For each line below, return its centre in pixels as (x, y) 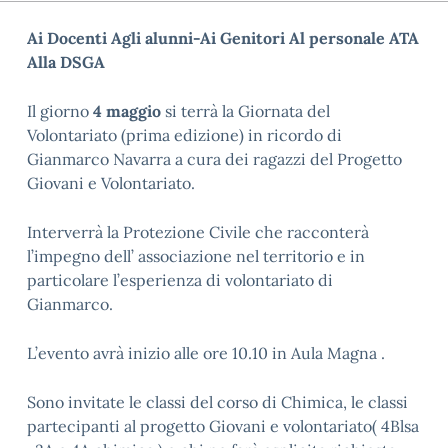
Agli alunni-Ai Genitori (200, 38)
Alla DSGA (66, 62)
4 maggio (127, 111)
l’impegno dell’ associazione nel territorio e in (196, 256)
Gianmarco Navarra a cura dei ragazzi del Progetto (214, 159)
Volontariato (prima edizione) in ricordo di (184, 135)
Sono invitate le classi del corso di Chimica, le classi (217, 402)
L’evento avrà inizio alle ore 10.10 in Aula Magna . (206, 353)
